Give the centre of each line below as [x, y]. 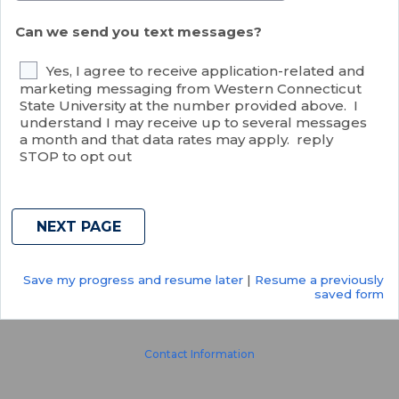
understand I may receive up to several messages [193, 123]
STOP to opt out [76, 157]
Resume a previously [319, 279]
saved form [349, 293]
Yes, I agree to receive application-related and [206, 71]
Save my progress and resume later [133, 279]
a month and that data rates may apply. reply [176, 140]
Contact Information [199, 354]
